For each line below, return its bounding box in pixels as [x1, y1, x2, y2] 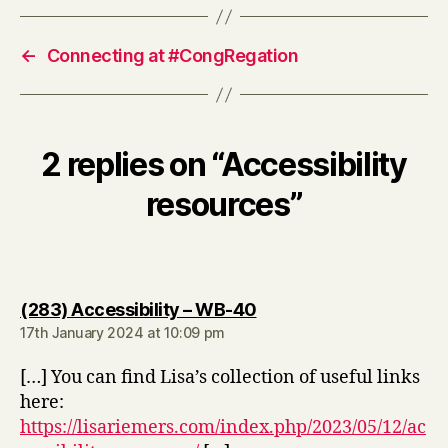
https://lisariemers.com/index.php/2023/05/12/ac [20, 416, 426, 439]
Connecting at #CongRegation [46, 45, 299, 66]
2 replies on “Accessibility [41, 145, 407, 184]
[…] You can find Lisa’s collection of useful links [20, 366, 420, 389]
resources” [145, 185, 303, 224]
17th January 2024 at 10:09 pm [20, 324, 226, 341]
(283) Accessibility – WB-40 [20, 299, 257, 320]
